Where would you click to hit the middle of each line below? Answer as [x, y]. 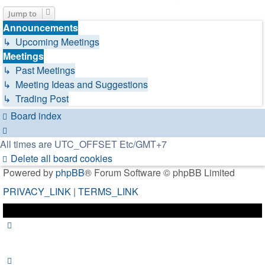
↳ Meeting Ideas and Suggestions [75, 84]
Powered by [29, 172]
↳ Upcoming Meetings [51, 41]
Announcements [41, 27]
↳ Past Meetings [39, 70]
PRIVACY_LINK [37, 191]
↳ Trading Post [36, 98]
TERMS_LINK [108, 191]
